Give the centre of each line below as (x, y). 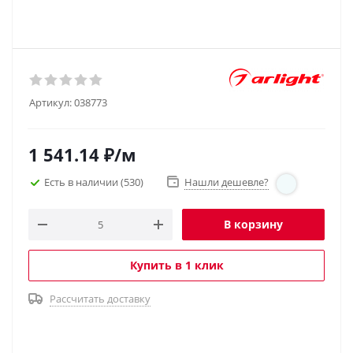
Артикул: (50, 102)
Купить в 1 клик (176, 265)
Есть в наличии (82, 182)
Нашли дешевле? (227, 182)
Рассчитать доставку (100, 299)
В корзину (253, 224)
